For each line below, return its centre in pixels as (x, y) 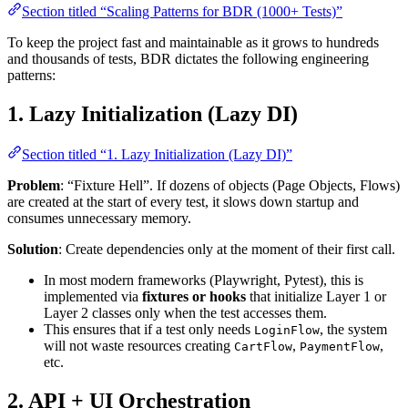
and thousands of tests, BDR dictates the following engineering (188, 59)
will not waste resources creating (139, 345)
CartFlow (263, 346)
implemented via (93, 296)
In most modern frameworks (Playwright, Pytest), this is (204, 280)
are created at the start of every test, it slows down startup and (183, 201)
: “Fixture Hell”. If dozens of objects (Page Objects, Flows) (230, 185)
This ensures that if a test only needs (149, 329)
